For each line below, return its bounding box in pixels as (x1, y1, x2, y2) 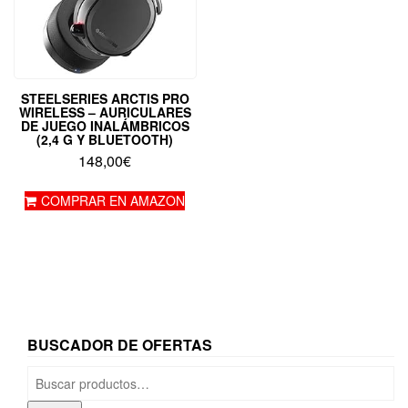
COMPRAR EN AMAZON (41, 190, 186, 209)
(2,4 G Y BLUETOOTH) (36, 129, 174, 148)
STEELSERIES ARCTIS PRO (20, 88, 189, 107)
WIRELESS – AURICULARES (18, 102, 191, 121)
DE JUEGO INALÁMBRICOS (20, 116, 189, 135)
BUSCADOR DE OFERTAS (27, 333, 212, 355)
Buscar (26, 364, 70, 383)
